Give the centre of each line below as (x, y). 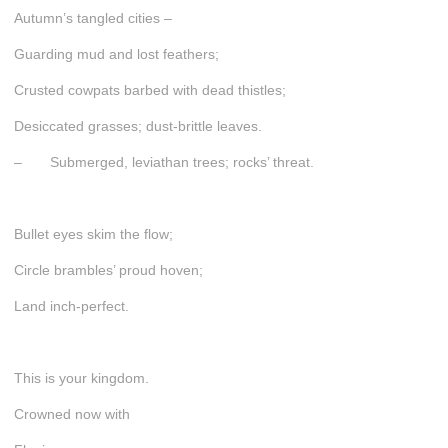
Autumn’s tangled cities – (92, 17)
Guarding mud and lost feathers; (116, 53)
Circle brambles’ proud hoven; (108, 269)
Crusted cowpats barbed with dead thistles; (149, 89)
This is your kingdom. (81, 377)
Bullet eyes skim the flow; (93, 233)
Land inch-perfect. (71, 305)
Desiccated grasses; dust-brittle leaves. (137, 125)
